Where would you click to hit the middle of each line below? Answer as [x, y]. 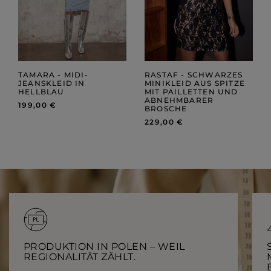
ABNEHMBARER [179, 100]
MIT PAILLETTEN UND [191, 91]
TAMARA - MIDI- [53, 74]
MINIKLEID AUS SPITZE [195, 83]
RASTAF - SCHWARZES [194, 74]
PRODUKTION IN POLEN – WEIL [104, 246]
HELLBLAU [41, 91]
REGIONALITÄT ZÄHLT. [80, 256]
